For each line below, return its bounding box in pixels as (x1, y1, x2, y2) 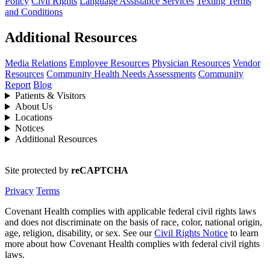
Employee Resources (69, 58, 149, 69)
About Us (14, 101, 52, 112)
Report (5, 80, 31, 90)
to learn (228, 228, 259, 239)
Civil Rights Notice (154, 228, 228, 239)
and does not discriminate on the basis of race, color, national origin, (5, 217, 262, 228)
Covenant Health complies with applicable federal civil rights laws (5, 206, 256, 217)
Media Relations (5, 58, 67, 69)
